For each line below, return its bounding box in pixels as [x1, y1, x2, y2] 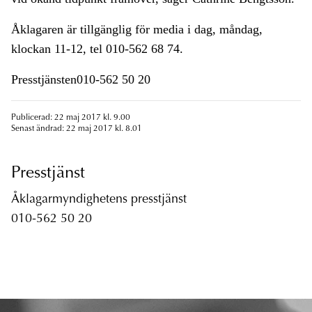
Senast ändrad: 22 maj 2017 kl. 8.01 [11, 125, 142, 134]
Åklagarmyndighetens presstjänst [11, 194, 187, 207]
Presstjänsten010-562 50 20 [11, 72, 150, 87]
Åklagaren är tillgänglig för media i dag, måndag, [11, 22, 263, 37]
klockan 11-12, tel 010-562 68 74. [11, 42, 183, 56]
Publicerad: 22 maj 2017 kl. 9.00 [11, 114, 130, 123]
